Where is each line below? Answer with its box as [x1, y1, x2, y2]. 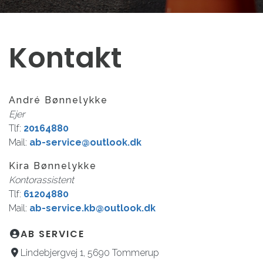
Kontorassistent [9, 174, 74, 186]
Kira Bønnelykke [9, 160, 97, 171]
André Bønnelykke [9, 95, 108, 106]
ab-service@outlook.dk [29, 137, 141, 148]
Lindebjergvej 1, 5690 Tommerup [21, 247, 159, 258]
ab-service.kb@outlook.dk [29, 203, 156, 214]
